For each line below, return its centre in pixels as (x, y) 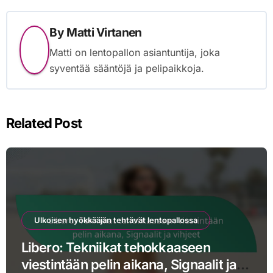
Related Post (44, 123)
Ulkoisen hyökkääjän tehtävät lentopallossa (115, 220)
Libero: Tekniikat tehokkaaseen (115, 247)
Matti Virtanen (104, 33)
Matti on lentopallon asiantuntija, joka (135, 52)
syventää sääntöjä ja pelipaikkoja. (127, 68)
